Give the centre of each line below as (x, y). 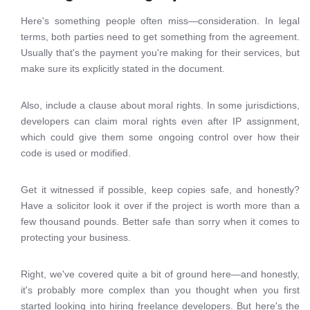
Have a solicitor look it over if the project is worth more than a (160, 206)
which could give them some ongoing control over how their (160, 137)
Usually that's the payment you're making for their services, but (160, 53)
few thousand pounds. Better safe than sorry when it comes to (160, 221)
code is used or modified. (76, 153)
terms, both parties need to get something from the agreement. (160, 37)
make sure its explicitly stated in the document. (123, 69)
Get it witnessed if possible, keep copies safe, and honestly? (160, 190)
